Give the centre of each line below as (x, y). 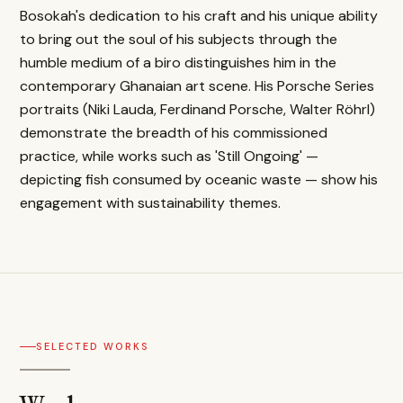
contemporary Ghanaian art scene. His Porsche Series (197, 85)
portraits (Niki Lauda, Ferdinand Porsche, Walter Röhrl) (197, 109)
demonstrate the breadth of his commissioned (174, 132)
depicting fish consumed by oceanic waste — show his (199, 179)
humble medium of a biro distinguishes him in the (178, 62)
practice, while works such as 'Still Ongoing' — (169, 156)
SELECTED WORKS (93, 347)
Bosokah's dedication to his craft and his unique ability (199, 15)
